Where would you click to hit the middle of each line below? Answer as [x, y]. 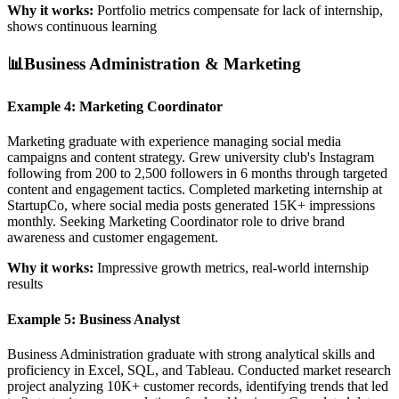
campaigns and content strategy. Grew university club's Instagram [191, 158]
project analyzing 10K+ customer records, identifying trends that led [198, 386]
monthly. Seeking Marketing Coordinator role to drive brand [176, 222]
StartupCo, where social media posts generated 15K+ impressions [191, 206]
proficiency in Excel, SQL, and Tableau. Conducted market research [199, 370]
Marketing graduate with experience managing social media [174, 142]
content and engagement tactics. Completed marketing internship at [195, 190]
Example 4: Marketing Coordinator [115, 107]
